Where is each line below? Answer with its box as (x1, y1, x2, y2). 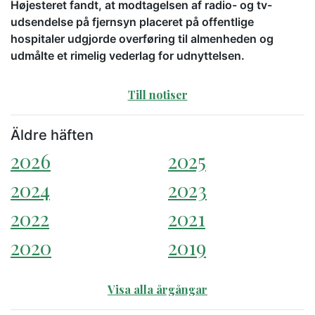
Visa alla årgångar (108, 282, 207, 297)
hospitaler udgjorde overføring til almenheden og (11, 32, 274, 46)
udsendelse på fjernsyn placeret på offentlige (11, 15, 254, 30)
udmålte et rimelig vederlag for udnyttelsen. (11, 49, 245, 63)
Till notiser (127, 87, 188, 103)
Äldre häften (11, 127, 94, 144)
